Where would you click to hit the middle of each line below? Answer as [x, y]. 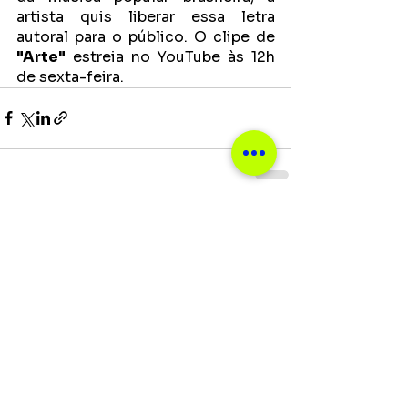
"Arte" [41, 56]
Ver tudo [264, 221]
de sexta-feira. [70, 76]
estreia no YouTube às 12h [170, 56]
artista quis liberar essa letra [146, 16]
